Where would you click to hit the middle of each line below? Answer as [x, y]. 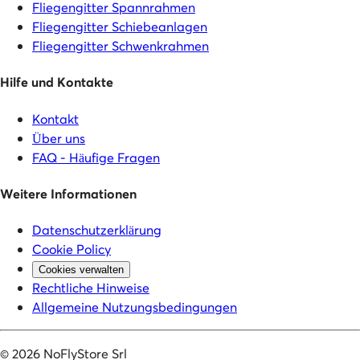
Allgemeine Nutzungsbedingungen [135, 307]
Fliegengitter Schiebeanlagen [120, 26]
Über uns [59, 137]
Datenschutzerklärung [97, 230]
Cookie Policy [72, 249]
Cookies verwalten [81, 270]
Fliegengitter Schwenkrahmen [121, 45]
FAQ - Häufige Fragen [96, 157]
